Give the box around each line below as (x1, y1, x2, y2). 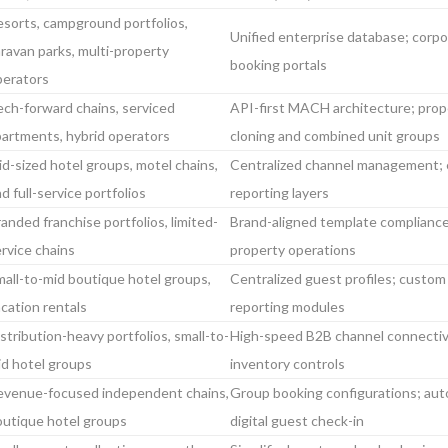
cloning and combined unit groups (230, 127, 440, 144)
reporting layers (230, 184, 329, 201)
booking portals (230, 56, 327, 73)
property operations (230, 241, 356, 258)
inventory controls (230, 355, 345, 372)
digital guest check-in (230, 412, 364, 429)
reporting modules (230, 298, 345, 315)
